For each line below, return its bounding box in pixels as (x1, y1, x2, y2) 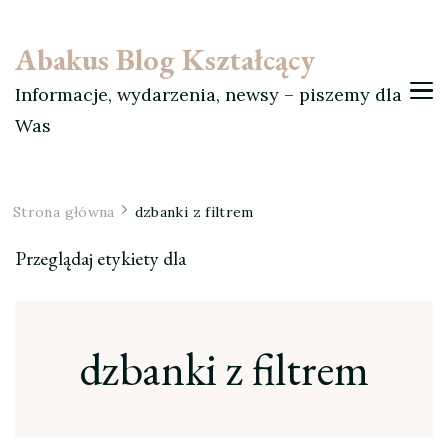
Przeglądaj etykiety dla (15, 245, 186, 271)
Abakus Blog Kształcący (15, 40, 315, 79)
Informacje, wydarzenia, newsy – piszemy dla (15, 83, 402, 106)
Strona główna (13, 203, 115, 221)
